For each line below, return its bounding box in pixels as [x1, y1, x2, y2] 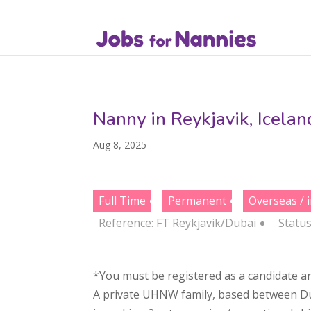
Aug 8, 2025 [93, 138, 147, 151]
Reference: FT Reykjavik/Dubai [99, 215, 257, 230]
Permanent [168, 193, 227, 208]
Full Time [99, 193, 146, 208]
